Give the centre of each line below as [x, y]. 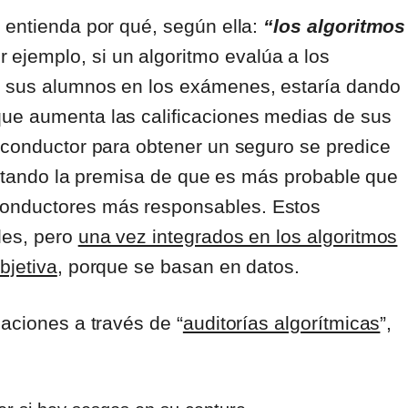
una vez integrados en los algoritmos [238, 237]
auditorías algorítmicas [281, 323]
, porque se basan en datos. [178, 267]
